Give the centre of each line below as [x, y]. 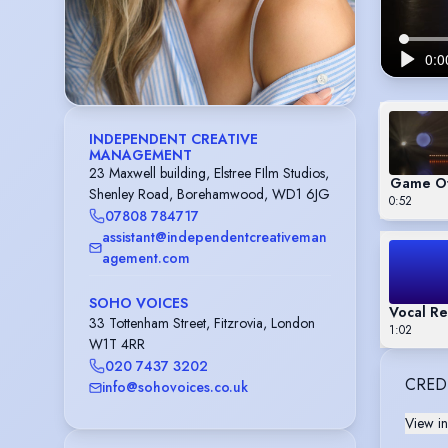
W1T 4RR [117, 344]
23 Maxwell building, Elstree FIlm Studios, [209, 173]
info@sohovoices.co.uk [175, 387]
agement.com [146, 258]
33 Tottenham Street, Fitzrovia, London [202, 323]
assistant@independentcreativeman [214, 237]
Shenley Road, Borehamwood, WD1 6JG [209, 194]
